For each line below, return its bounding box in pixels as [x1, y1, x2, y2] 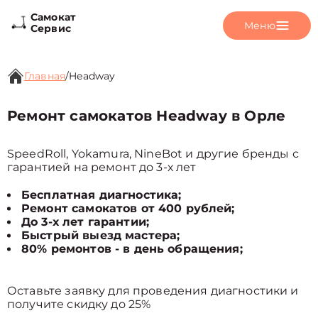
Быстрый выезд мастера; [21, 229, 180, 242]
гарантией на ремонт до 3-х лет [7, 160, 197, 174]
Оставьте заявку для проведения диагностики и [7, 284, 299, 297]
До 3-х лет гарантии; [21, 215, 149, 229]
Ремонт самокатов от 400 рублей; [21, 202, 235, 215]
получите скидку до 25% [7, 297, 151, 311]
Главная [24, 70, 66, 82]
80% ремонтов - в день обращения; [21, 242, 243, 256]
